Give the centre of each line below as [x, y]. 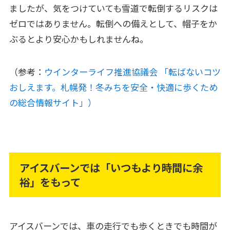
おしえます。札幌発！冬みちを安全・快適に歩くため [113, 87]
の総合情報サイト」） [53, 103]
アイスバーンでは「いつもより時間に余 [111, 168]
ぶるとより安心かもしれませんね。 [83, 39]
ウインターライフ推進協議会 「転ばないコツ [132, 72]
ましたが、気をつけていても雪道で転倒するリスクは [113, 8]
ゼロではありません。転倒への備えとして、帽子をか [113, 24]
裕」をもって [50, 182]
